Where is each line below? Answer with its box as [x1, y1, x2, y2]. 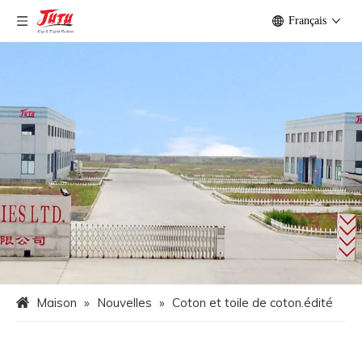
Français [288, 15, 326, 27]
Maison [36, 295, 77, 310]
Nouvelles [97, 295, 152, 310]
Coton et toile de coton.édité [172, 295, 333, 310]
